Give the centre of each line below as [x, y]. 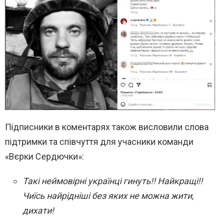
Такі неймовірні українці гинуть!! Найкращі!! [113, 181]
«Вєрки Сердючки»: [44, 157]
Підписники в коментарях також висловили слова [107, 127]
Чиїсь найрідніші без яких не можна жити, [108, 196]
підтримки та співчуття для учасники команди [99, 142]
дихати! [38, 211]
